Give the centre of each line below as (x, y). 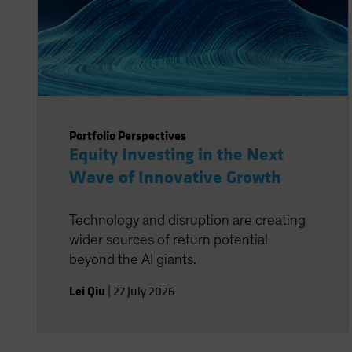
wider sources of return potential (169, 240)
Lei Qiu (87, 291)
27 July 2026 (144, 291)
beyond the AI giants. (133, 260)
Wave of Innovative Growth (175, 178)
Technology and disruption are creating (187, 220)
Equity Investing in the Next (176, 155)
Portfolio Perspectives (128, 136)
